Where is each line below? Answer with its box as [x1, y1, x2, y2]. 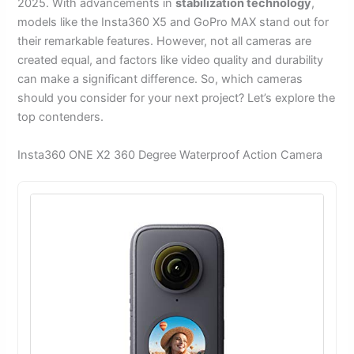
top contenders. [17, 110, 104, 125]
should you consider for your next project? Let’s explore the [17, 91, 336, 106]
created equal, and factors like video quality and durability [17, 53, 324, 68]
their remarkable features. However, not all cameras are [17, 34, 312, 49]
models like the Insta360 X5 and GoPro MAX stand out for [17, 15, 330, 30]
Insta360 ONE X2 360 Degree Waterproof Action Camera [17, 147, 323, 162]
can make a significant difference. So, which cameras [17, 72, 303, 87]
